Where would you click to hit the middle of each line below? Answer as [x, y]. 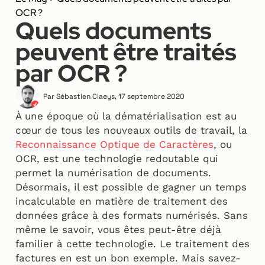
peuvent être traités [126, 52]
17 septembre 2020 [151, 97]
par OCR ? [71, 73]
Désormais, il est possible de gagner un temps [131, 187]
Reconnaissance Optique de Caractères [114, 145]
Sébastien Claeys [85, 97]
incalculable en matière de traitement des [122, 201]
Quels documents [114, 31]
